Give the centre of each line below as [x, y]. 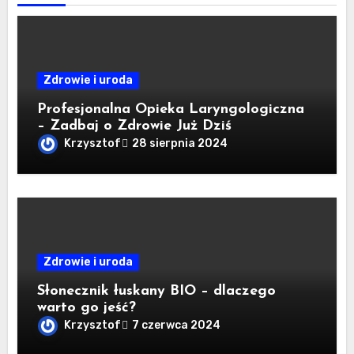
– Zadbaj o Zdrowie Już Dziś [135, 126]
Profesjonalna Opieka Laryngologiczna [171, 109]
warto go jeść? [87, 307]
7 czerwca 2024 [177, 326]
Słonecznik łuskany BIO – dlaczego [157, 291]
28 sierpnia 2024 [180, 144]
